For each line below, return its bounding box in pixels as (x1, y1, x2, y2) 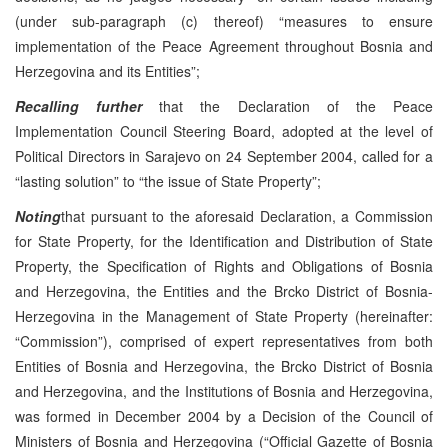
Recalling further (15, 95, 143, 116)
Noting (15, 205, 61, 226)
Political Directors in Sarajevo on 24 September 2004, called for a (15, 145, 433, 166)
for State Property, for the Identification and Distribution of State (15, 230, 433, 251)
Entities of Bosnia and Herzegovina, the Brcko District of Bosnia (15, 355, 433, 376)
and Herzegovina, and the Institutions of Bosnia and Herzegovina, (15, 380, 433, 401)
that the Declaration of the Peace (142, 95, 434, 116)
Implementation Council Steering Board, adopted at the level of (15, 120, 433, 141)
